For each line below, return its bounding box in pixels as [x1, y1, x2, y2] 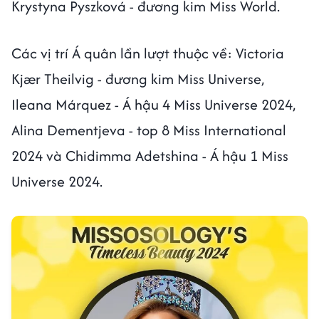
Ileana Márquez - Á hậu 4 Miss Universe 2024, [11, 94, 296, 115]
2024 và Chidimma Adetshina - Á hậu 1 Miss [11, 145, 288, 166]
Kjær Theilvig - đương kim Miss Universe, [11, 68, 264, 89]
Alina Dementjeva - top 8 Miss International [11, 120, 286, 140]
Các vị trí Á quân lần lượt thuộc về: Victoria [11, 43, 284, 63]
